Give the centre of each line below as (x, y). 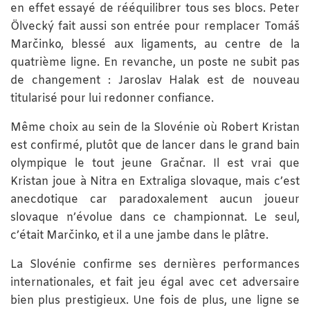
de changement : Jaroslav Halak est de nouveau (155, 81)
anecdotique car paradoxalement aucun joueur (155, 200)
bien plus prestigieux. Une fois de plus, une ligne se (155, 301)
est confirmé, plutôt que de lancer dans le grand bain (155, 146)
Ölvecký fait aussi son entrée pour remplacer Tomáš (155, 27)
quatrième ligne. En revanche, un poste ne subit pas (155, 63)
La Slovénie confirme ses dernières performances (155, 265)
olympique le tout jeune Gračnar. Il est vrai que (155, 164)
